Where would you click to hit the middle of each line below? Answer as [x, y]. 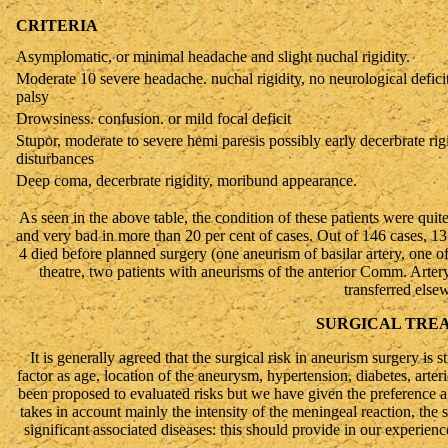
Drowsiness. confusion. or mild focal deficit [153, 118]
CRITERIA [57, 25]
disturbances [55, 158]
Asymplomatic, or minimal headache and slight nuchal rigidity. [213, 56]
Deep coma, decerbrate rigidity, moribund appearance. [186, 180]
